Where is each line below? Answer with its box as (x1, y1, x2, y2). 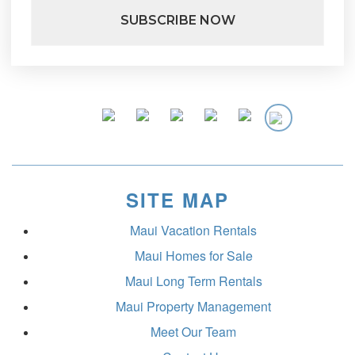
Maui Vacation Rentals (130, 220, 257, 239)
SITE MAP (126, 185, 229, 213)
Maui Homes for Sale (134, 246, 253, 265)
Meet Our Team (151, 322, 236, 341)
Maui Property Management (116, 296, 271, 315)
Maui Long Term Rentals (124, 271, 262, 290)
